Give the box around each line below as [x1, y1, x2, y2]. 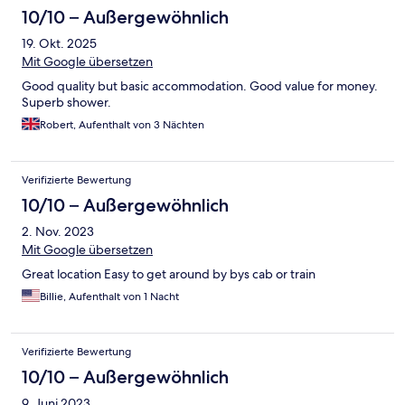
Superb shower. [22, 94, 111, 111]
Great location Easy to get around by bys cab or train [22, 266, 316, 283]
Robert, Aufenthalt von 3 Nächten [40, 118, 204, 133]
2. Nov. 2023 [22, 223, 94, 240]
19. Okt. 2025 [22, 35, 97, 52]
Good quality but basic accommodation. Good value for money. [22, 78, 378, 95]
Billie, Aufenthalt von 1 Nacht [40, 289, 179, 305]
